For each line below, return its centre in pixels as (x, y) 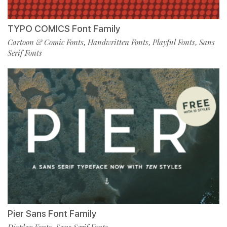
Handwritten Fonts (118, 42)
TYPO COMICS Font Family (64, 28)
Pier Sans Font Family (52, 213)
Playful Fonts (174, 42)
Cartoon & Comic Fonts (46, 42)
